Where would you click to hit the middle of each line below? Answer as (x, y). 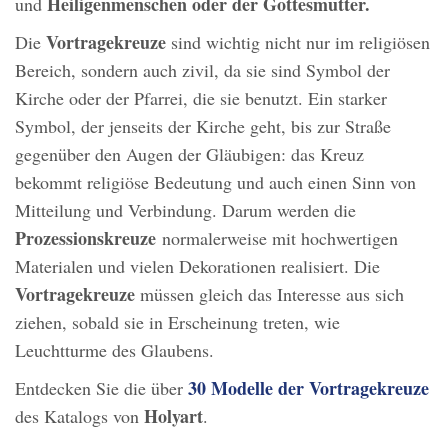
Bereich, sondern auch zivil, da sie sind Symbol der (202, 69)
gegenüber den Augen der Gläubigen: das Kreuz (189, 153)
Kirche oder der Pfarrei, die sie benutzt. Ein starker (201, 97)
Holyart (173, 415)
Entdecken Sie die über (101, 387)
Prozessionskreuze (88, 237)
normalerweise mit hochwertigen (280, 237)
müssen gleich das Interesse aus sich (269, 293)
